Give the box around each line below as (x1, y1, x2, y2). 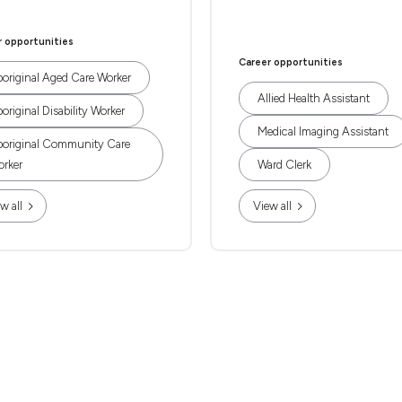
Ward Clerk (258, 158, 311, 171)
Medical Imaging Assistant (258, 125, 389, 138)
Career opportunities (239, 57, 343, 68)
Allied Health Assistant (258, 92, 370, 105)
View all (253, 199, 292, 213)
